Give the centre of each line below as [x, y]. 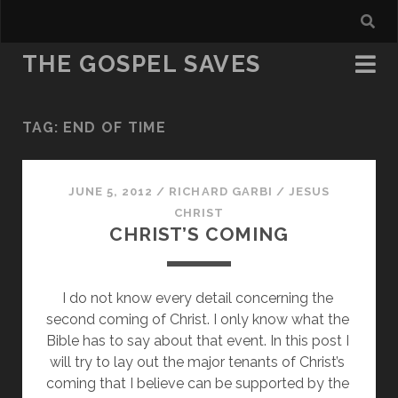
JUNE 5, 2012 [111, 191]
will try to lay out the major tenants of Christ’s [197, 362]
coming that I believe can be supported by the [197, 383]
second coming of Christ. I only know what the [197, 319]
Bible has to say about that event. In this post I [197, 341]
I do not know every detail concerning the [197, 298]
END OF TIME [114, 127]
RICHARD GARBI [221, 191]
